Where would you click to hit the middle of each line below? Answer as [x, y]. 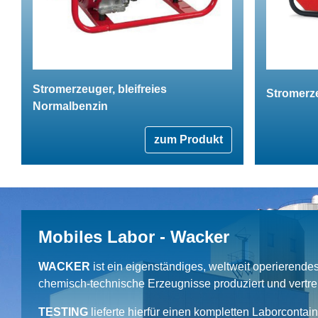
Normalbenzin [70, 106]
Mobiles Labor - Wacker [134, 236]
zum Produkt [188, 139]
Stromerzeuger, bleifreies [100, 89]
